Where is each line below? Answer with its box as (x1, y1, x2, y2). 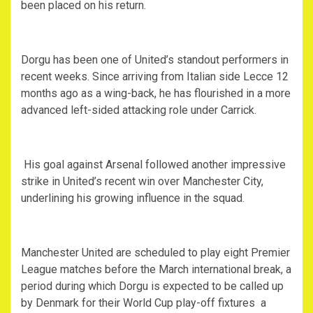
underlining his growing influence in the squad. (21, 191, 245, 205)
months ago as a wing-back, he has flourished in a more (21, 87, 291, 100)
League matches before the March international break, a (21, 263, 291, 276)
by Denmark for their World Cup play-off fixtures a (21, 296, 266, 310)
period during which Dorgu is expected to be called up (21, 279, 284, 293)
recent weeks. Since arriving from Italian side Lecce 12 (21, 70, 289, 83)
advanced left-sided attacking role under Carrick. (21, 103, 256, 117)
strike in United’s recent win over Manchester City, (21, 175, 263, 188)
